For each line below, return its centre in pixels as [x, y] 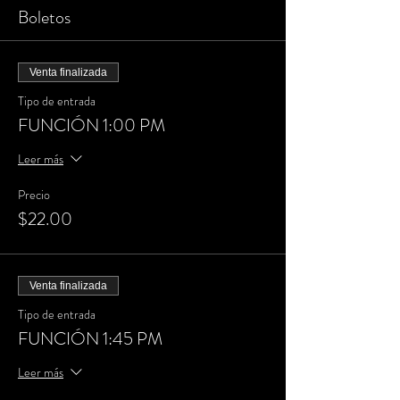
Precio [34, 195]
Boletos [44, 17]
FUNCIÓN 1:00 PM [92, 125]
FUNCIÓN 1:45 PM [90, 339]
